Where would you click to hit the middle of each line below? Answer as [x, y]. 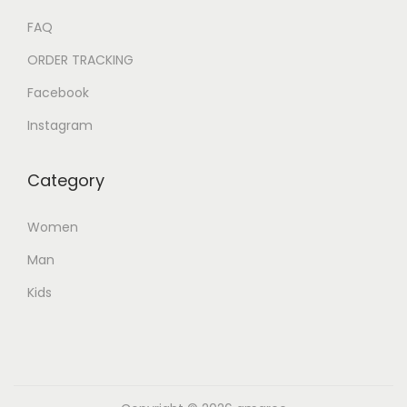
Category [66, 180]
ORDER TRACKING [80, 60]
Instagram [60, 125]
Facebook [58, 92]
